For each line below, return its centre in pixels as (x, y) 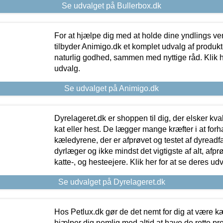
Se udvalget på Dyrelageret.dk (111, 182)
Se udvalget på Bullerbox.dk (111, 5)
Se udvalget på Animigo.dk (111, 88)
